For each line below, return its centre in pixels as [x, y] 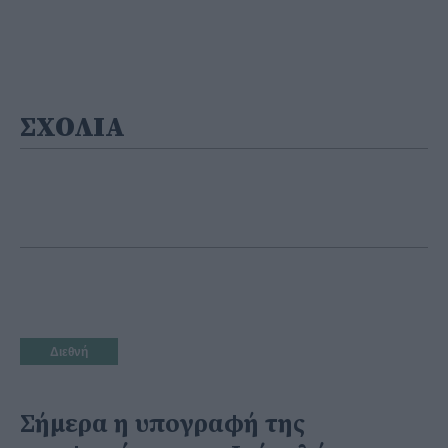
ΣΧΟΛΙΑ [72, 127]
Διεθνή [69, 351]
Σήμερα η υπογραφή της [162, 424]
